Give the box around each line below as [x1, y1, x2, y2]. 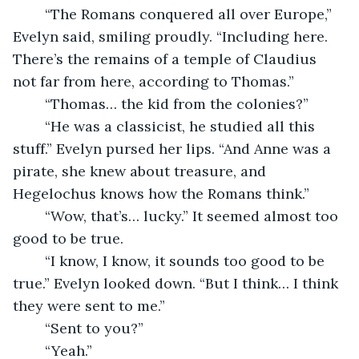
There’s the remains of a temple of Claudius [13, 49, 321, 68]
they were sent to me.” [13, 296, 165, 315]
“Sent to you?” [45, 318, 143, 337]
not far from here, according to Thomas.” [13, 71, 294, 91]
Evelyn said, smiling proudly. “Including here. [13, 26, 332, 46]
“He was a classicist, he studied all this [29, 116, 45, 135]
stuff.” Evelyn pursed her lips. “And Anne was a [13, 139, 335, 158]
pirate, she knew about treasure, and [13, 161, 270, 180]
